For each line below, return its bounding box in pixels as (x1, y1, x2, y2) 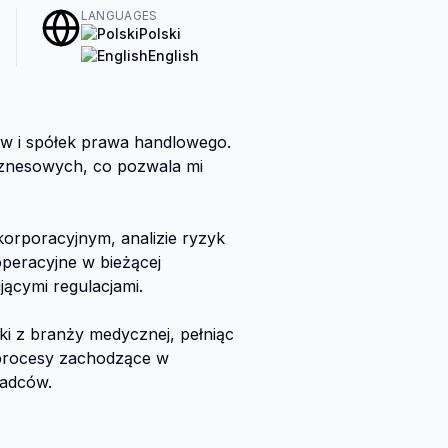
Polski (138, 25, 181, 42)
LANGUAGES (80, 8, 158, 23)
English (147, 47, 199, 65)
